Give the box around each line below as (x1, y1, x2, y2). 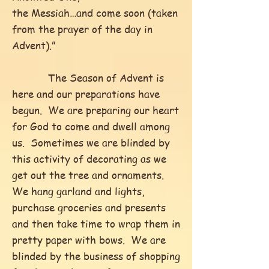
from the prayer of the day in (12, 22, 153, 36)
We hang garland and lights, (12, 184, 145, 198)
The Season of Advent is (12, 70, 164, 85)
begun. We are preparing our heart (12, 103, 179, 117)
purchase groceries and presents (12, 200, 166, 214)
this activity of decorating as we (12, 151, 166, 166)
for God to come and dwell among (12, 119, 170, 133)
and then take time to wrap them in (12, 216, 180, 231)
